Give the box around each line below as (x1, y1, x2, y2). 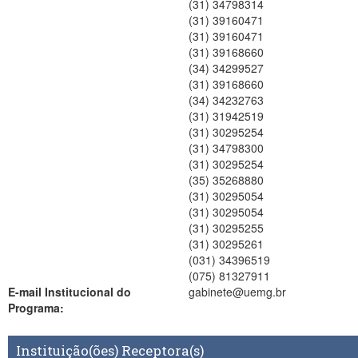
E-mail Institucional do (8, 284, 131, 300)
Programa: (8, 300, 64, 316)
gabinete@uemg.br (188, 284, 286, 300)
